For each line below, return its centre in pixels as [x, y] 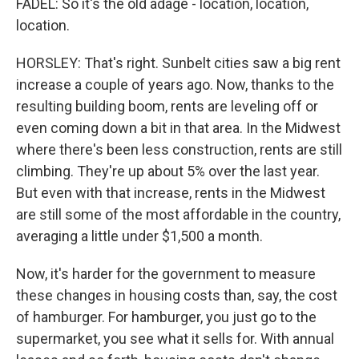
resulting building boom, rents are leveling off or [167, 106]
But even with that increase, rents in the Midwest [171, 193]
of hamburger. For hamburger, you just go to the [166, 317]
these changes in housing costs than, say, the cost [177, 295]
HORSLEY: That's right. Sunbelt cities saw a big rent [178, 63]
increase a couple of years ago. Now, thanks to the [175, 85]
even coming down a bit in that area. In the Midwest [178, 128]
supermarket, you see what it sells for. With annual [175, 339]
